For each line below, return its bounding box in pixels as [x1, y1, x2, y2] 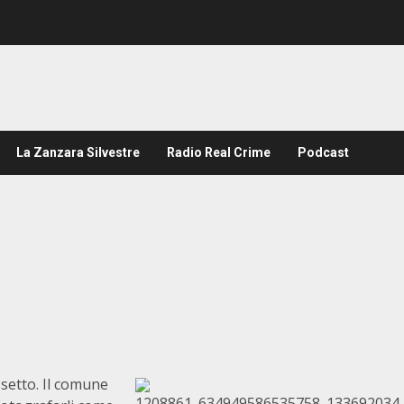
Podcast [298, 145, 349, 160]
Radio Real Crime [167, 145, 271, 160]
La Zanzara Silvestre [16, 145, 140, 160]
